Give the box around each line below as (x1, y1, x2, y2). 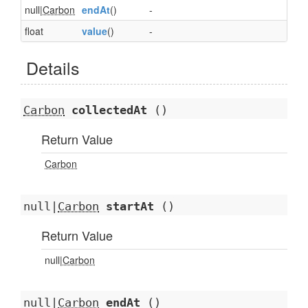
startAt (106, 199, 154, 213)
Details (26, 55, 80, 80)
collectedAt (71, 103, 147, 117)
